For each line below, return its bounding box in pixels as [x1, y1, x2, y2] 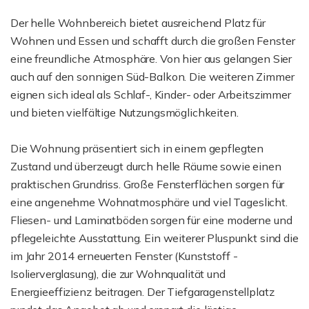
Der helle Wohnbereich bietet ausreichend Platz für [10, 16, 266, 30]
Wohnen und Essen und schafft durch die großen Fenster [10, 34, 295, 48]
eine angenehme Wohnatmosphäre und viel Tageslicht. [10, 195, 288, 209]
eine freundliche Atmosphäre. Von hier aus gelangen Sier [10, 52, 292, 66]
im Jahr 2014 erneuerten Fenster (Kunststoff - [10, 249, 238, 263]
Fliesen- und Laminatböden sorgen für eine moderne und [10, 213, 292, 227]
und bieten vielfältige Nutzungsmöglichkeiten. [10, 106, 239, 119]
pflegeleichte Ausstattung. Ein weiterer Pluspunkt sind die [10, 231, 299, 245]
